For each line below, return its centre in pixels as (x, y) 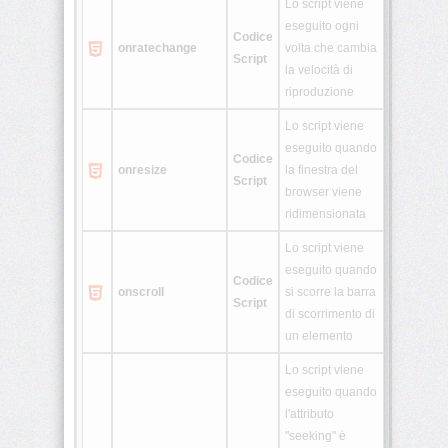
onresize (142, 170)
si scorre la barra (330, 292)
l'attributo (309, 414)
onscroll (141, 292)
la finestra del (321, 170)
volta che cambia (331, 48)
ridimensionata (325, 214)
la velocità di (319, 70)
